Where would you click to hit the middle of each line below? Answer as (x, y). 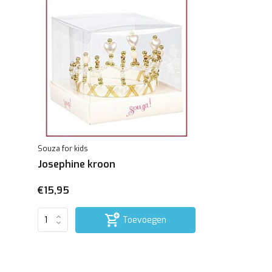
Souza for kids (63, 148)
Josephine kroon (76, 164)
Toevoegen (144, 220)
